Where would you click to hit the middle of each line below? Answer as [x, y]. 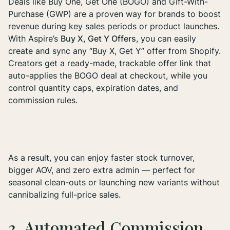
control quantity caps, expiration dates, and [93, 88]
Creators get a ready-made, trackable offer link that [110, 63]
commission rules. [44, 100]
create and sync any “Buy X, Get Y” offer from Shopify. [114, 51]
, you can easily [166, 39]
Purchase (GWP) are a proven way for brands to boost [114, 14]
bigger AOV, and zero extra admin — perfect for [102, 170]
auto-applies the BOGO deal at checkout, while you [108, 76]
